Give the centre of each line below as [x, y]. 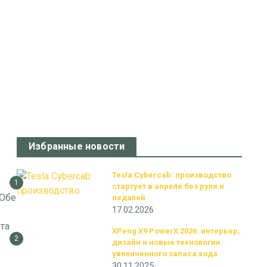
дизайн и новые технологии [166, 242]
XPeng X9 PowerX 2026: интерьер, [176, 231]
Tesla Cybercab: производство [172, 175]
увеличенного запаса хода [165, 254]
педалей [129, 198]
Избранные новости [77, 146]
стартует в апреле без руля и [168, 186]
